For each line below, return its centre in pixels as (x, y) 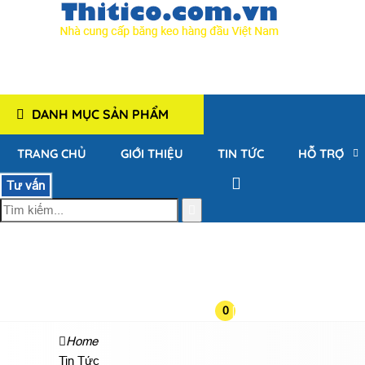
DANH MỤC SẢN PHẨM (99, 114)
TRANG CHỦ (52, 154)
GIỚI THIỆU (152, 154)
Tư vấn (26, 186)
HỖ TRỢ (321, 154)
